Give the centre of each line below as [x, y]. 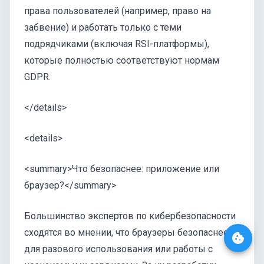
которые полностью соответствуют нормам [122, 61]
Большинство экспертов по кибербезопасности [130, 216]
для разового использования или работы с [118, 249]
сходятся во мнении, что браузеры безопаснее [126, 233]
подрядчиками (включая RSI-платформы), [117, 44]
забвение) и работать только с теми [103, 28]
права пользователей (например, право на [118, 11]
